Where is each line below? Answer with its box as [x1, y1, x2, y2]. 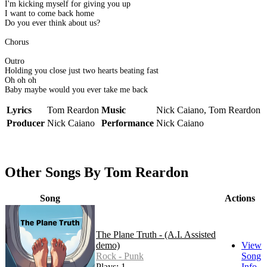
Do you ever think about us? [5, 18, 100, 28]
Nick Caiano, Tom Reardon [156, 105, 260, 116]
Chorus [5, 38, 29, 47]
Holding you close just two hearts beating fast [5, 66, 159, 76]
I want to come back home [5, 9, 94, 18]
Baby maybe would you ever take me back [5, 85, 148, 95]
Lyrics [7, 105, 32, 116]
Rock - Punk [96, 251, 144, 262]
